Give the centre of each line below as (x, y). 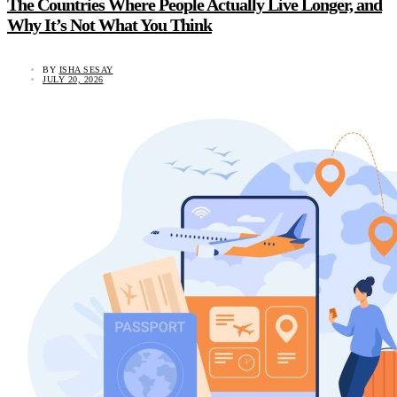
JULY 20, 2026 (73, 80)
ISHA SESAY (86, 70)
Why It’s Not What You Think (109, 24)
